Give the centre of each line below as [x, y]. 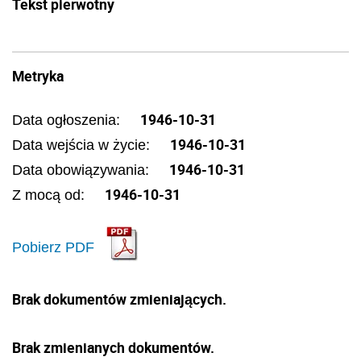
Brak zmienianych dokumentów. [113, 347]
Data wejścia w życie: [83, 145]
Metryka [38, 76]
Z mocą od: [50, 195]
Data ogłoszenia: [68, 120]
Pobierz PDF [53, 247]
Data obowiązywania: [83, 170]
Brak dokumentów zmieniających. [119, 299]
